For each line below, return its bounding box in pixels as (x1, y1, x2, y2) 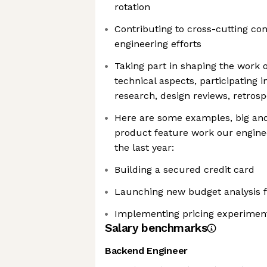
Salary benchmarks (105, 221, 207, 235)
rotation (114, 1, 150, 13)
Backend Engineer (105, 245, 188, 256)
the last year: (114, 142, 174, 153)
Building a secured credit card (114, 164, 254, 175)
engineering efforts (114, 38, 201, 49)
